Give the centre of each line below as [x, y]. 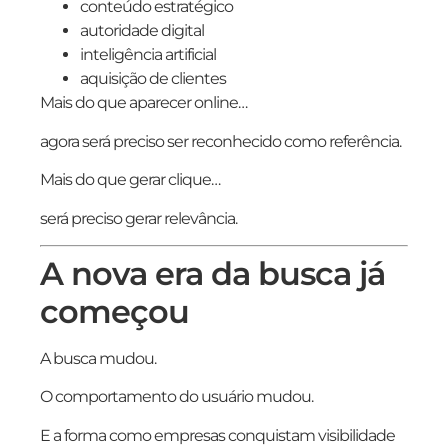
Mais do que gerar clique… [130, 180]
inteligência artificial [148, 55]
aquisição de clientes [153, 79]
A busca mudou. [98, 358]
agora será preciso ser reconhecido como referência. [220, 141]
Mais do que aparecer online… [143, 103]
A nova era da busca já [212, 273]
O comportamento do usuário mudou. [176, 397]
